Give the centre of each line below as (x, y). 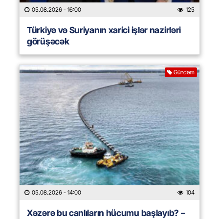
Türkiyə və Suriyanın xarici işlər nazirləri (104, 30)
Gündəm (184, 72)
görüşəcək (48, 42)
